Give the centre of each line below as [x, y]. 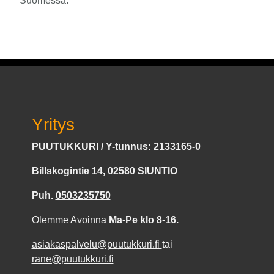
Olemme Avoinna [70, 220]
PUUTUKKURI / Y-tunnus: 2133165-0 [116, 146]
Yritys [53, 124]
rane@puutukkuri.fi [72, 259]
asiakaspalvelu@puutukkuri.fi [97, 244]
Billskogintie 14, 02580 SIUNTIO [104, 171]
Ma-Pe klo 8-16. [143, 220]
